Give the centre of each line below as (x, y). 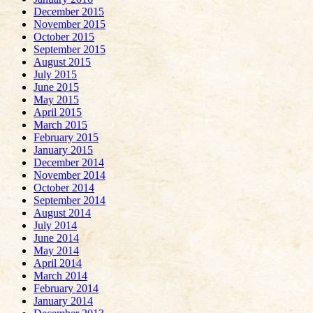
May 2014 (56, 250)
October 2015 (64, 36)
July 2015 (55, 74)
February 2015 (66, 137)
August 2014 (62, 212)
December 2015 (69, 11)
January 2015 (63, 150)
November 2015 (70, 24)
